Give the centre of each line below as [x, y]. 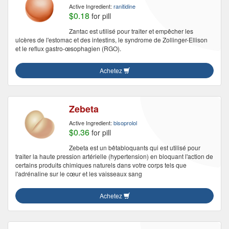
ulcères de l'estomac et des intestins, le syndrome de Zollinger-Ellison [111, 40]
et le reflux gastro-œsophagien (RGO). [68, 48]
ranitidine [124, 6]
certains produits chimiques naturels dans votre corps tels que [101, 165]
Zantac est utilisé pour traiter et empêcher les [131, 31]
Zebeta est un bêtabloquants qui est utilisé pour [135, 147]
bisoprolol [125, 123]
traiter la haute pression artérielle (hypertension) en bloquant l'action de [114, 156]
